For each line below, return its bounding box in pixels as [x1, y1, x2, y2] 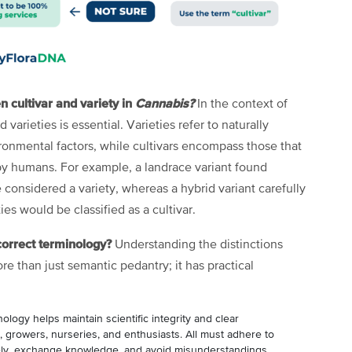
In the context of [197, 97, 288, 111]
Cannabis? [135, 97, 197, 110]
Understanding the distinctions [115, 238, 283, 251]
